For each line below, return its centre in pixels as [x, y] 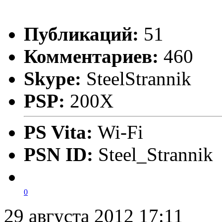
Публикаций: [81, 34]
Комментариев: [91, 56]
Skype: [53, 79]
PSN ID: [61, 155]
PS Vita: [61, 132]
